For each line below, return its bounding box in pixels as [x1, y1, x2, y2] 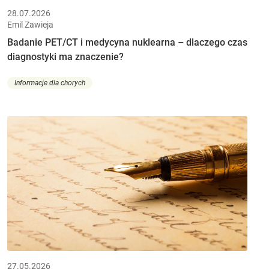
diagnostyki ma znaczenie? [7, 50, 124, 62]
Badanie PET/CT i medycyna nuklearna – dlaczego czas [7, 36, 247, 48]
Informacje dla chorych [14, 79, 85, 88]
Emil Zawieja [7, 19, 53, 29]
